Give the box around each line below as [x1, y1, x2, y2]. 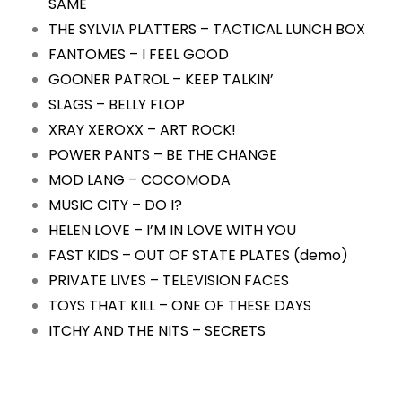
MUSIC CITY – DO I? [48, 195, 186, 216]
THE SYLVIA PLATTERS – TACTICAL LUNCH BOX [48, 19, 369, 40]
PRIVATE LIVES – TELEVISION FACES [48, 270, 289, 292]
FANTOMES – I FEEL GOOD [48, 44, 232, 66]
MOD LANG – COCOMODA [48, 170, 234, 191]
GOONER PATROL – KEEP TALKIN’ [48, 69, 274, 91]
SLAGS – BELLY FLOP [48, 94, 188, 116]
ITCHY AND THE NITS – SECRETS [48, 320, 269, 342]
